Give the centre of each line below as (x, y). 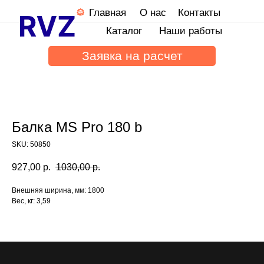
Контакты (199, 12)
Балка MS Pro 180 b (77, 127)
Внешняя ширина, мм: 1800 (58, 191)
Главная (108, 12)
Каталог (124, 31)
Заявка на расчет (132, 56)
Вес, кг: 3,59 (31, 201)
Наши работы (190, 31)
